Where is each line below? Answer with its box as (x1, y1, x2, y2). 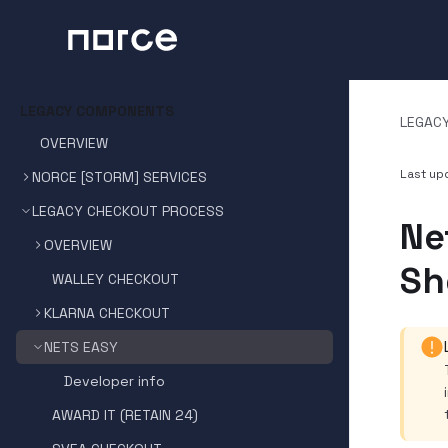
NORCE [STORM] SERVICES (32, 168, 207, 186)
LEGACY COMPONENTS (20, 102, 174, 120)
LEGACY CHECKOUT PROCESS (32, 202, 224, 220)
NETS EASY (44, 338, 118, 356)
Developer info (64, 372, 165, 390)
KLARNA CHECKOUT (44, 304, 170, 322)
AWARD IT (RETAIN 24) (52, 406, 198, 424)
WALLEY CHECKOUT (52, 270, 179, 288)
